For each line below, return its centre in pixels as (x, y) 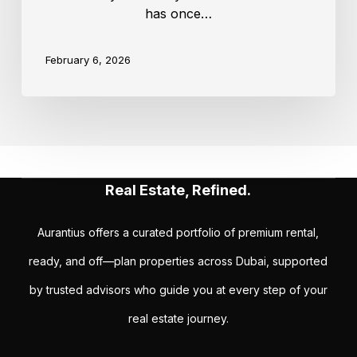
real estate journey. (178, 318)
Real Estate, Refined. (178, 190)
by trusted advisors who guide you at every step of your (178, 289)
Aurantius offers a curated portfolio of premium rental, (178, 232)
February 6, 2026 (88, 59)
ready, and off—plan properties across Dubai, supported (178, 261)
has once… (178, 14)
